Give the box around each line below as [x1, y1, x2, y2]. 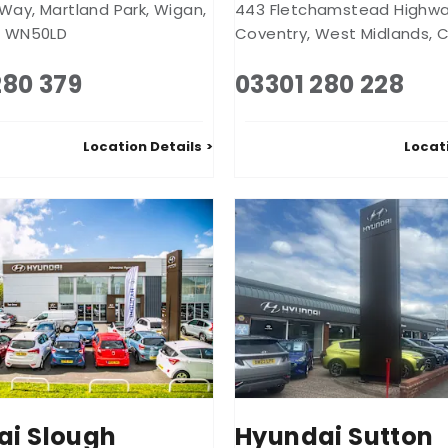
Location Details [83, 136, 202, 156]
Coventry [235, 22, 308, 44]
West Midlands [315, 22, 430, 44]
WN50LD [4, 22, 68, 44]
